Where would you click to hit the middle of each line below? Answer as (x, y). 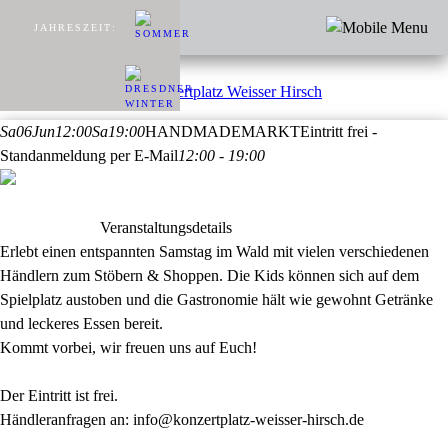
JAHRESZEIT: (75, 27)
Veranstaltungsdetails (166, 227)
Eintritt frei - (338, 131)
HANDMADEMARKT (222, 131)
